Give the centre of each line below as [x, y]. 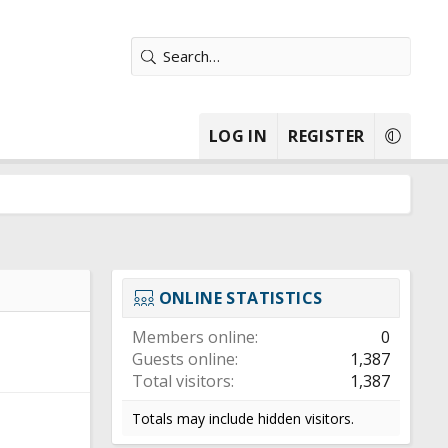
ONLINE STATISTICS [240, 298]
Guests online [183, 359]
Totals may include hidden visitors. [243, 418]
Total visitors [181, 381]
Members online [193, 337]
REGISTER [326, 136]
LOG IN [238, 136]
